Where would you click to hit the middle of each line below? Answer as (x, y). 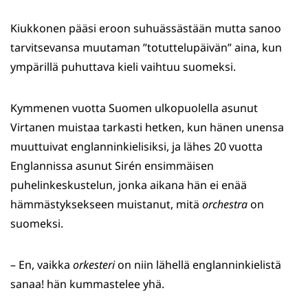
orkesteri (94, 265)
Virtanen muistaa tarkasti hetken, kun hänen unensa (147, 128)
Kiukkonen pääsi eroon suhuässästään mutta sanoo (146, 29)
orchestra (225, 205)
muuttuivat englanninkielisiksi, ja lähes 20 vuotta (136, 147)
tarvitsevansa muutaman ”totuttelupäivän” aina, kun (146, 48)
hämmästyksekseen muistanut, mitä (106, 205)
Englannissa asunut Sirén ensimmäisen (112, 166)
